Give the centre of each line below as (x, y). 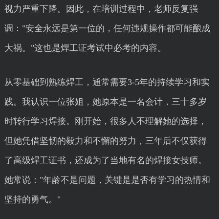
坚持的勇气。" (32, 199)
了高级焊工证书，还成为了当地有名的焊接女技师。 (105, 160)
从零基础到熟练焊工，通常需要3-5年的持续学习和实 (107, 82)
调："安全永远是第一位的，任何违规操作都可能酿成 (107, 28)
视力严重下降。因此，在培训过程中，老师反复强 (101, 9)
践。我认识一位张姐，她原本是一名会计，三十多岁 (105, 102)
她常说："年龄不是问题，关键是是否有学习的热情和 (107, 180)
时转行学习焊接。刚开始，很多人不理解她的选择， (105, 121)
